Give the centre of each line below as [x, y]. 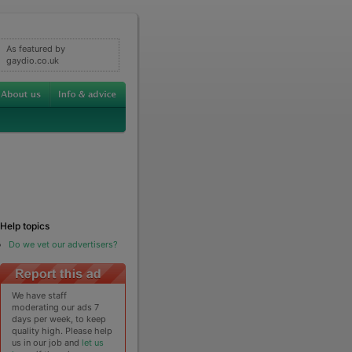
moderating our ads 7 [56, 307]
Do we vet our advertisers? [63, 244]
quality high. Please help [62, 330]
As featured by [35, 48]
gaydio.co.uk [32, 60]
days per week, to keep [59, 319]
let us [93, 342]
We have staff [40, 295]
